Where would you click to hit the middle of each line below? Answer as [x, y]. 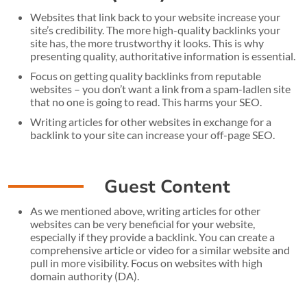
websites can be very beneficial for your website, [143, 223]
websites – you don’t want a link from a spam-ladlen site [160, 88]
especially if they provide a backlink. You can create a [152, 236]
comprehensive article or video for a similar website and [160, 249]
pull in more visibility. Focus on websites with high [146, 262]
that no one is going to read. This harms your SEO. [146, 101]
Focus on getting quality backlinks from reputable [146, 75]
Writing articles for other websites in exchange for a [151, 121]
